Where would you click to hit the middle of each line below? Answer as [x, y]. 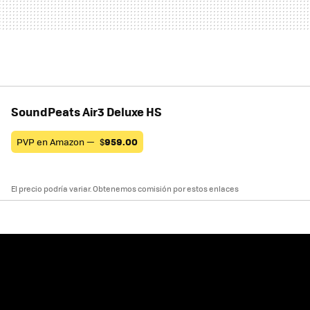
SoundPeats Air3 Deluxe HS [86, 111]
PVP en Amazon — [57, 141]
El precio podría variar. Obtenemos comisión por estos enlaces [125, 188]
